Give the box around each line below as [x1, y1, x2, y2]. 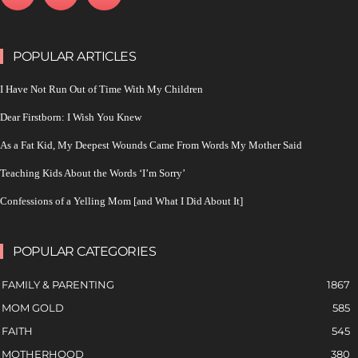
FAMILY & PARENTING [2, 278, 114, 292]
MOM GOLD [2, 301, 64, 315]
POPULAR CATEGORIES [13, 244, 156, 260]
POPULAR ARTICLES [13, 49, 136, 65]
